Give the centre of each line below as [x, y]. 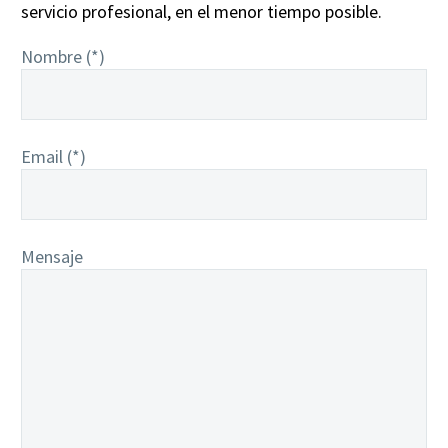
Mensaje [52, 256]
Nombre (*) [63, 56]
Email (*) [53, 156]
